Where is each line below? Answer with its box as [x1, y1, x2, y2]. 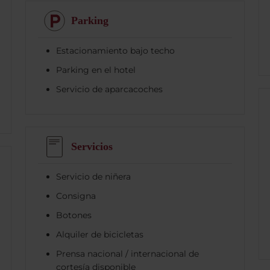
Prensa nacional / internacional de [55, 248, 199, 259]
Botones [55, 209, 92, 221]
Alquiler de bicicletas [55, 228, 143, 240]
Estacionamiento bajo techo [55, 45, 175, 56]
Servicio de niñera [55, 171, 131, 182]
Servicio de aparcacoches [55, 83, 163, 95]
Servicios [71, 140, 113, 153]
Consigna [55, 190, 96, 201]
